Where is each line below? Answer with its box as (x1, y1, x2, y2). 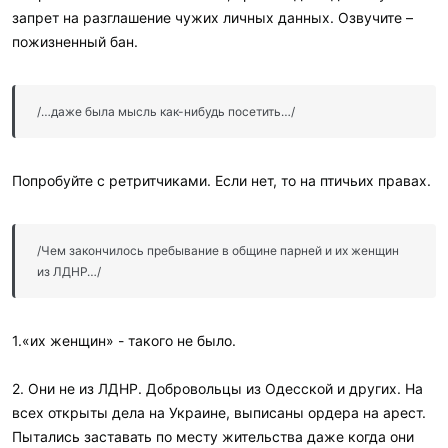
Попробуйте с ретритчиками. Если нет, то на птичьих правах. (12, 171, 431, 189)
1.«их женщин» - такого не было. (12, 331, 236, 349)
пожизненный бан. (12, 32, 138, 50)
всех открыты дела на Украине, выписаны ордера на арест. (12, 403, 426, 421)
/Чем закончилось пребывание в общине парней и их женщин (37, 242, 399, 258)
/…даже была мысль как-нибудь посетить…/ (37, 103, 295, 119)
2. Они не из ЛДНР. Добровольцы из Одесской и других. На (12, 379, 423, 397)
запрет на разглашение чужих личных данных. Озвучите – (12, 8, 413, 26)
